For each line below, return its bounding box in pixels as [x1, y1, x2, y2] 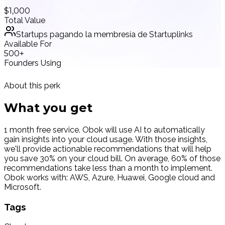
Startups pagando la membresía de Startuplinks [16, 30, 193, 40]
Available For [4, 39, 52, 49]
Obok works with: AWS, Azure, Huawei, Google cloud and [4, 173, 215, 183]
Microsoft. [4, 182, 41, 192]
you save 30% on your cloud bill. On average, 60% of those [4, 154, 220, 164]
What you [4, 100, 70, 116]
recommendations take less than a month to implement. [4, 163, 212, 173]
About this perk [4, 81, 60, 91]
